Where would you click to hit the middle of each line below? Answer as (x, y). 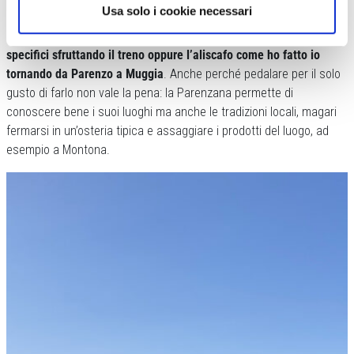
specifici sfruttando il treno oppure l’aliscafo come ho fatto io (163, 55)
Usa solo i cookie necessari (177, 10)
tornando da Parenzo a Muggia (85, 74)
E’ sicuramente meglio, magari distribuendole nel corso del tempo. (174, 17)
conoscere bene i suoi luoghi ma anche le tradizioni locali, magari (171, 112)
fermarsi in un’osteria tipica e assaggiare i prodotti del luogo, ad (168, 131)
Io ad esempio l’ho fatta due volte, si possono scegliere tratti (162, 36)
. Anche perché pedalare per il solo (252, 74)
